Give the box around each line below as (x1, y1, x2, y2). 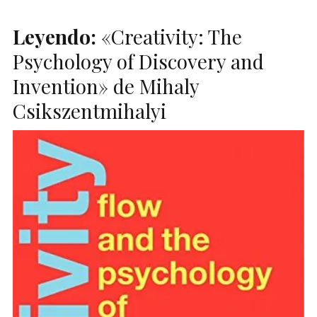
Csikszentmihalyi (13, 97, 166, 124)
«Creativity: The (96, 23, 242, 50)
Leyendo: (13, 23, 96, 50)
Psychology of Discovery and (13, 47, 264, 74)
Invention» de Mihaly (13, 72, 199, 99)
